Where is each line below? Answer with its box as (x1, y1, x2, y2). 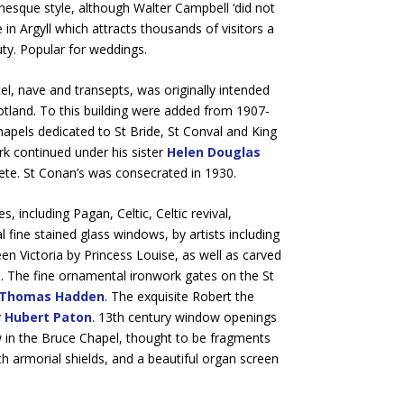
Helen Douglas (166, 142, 261, 161)
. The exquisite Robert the (104, 288, 254, 306)
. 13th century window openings (91, 308, 277, 326)
